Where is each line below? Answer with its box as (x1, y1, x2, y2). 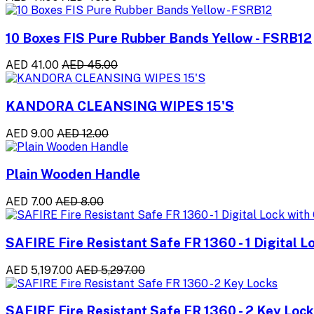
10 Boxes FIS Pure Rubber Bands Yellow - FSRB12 (6, 29, 312, 46)
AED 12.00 (57, 126, 109, 140)
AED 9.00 (6, 126, 54, 140)
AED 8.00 (55, 195, 104, 209)
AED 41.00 (6, 58, 59, 72)
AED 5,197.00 (6, 263, 73, 277)
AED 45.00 (62, 58, 118, 72)
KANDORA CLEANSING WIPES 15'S (6, 98, 234, 114)
